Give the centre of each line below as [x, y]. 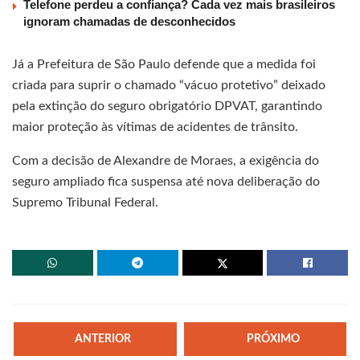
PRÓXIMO [273, 340]
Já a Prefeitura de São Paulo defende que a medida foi [164, 64]
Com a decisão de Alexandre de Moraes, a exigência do [166, 160]
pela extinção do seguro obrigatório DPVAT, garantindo [167, 106]
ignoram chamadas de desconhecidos [129, 21]
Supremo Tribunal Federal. [85, 202]
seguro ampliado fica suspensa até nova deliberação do [166, 181]
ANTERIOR [103, 339]
